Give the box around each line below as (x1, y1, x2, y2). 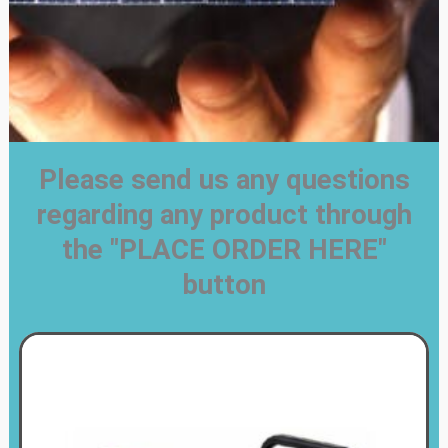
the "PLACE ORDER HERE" (61, 233, 387, 266)
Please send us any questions (38, 163, 410, 196)
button (182, 268, 266, 301)
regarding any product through (36, 198, 412, 231)
